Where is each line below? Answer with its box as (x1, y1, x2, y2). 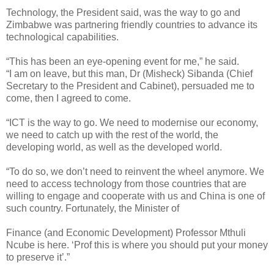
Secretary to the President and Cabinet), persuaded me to (6, 80, 254, 91)
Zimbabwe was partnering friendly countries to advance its (6, 19, 257, 30)
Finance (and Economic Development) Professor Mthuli (6, 227, 246, 238)
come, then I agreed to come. (6, 92, 131, 103)
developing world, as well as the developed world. (6, 141, 222, 152)
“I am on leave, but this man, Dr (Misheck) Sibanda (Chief (6, 68, 253, 79)
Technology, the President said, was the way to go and (6, 7, 240, 18)
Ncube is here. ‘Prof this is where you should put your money (6, 239, 268, 250)
